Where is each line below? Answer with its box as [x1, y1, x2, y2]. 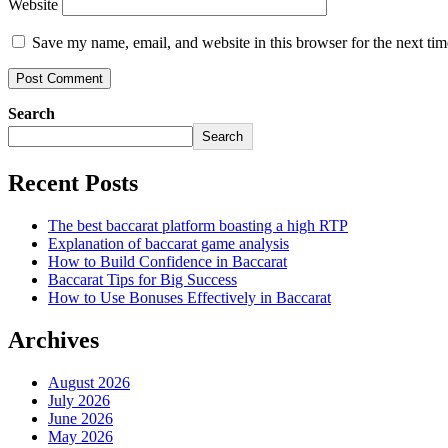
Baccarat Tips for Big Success [48, 270, 237, 288]
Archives [8, 326, 99, 353]
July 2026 [48, 391, 110, 409]
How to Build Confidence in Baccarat [48, 252, 287, 270]
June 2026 [48, 409, 113, 427]
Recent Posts [8, 170, 138, 197]
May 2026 [48, 427, 113, 445]
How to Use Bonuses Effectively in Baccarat [48, 288, 331, 306]
